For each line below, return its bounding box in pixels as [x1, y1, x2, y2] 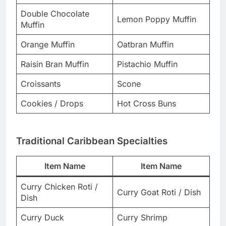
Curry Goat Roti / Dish [117, 187, 201, 198]
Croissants [21, 78, 61, 89]
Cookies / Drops [21, 98, 83, 108]
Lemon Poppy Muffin [117, 14, 196, 24]
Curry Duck [21, 212, 64, 223]
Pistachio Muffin [117, 59, 178, 69]
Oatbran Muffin [117, 39, 174, 49]
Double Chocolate [21, 8, 89, 19]
